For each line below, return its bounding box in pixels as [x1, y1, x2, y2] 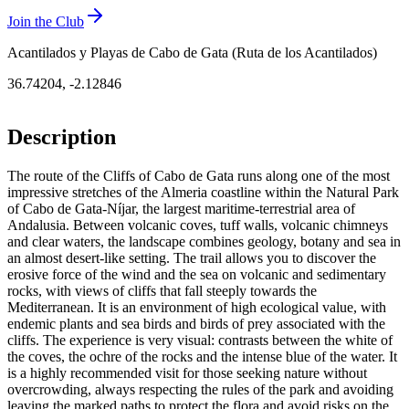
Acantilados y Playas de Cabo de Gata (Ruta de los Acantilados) [7, 45, 377, 61]
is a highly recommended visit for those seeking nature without [7, 365, 367, 382]
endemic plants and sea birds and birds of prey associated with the [7, 316, 385, 332]
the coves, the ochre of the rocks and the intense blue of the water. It [7, 349, 397, 365]
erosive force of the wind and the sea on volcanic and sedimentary [7, 267, 386, 283]
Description [7, 125, 116, 150]
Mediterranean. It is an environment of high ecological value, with [7, 299, 386, 316]
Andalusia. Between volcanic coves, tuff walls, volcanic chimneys [7, 217, 388, 234]
